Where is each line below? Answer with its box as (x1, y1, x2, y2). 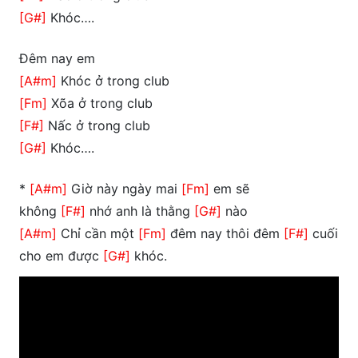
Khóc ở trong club (57, 73, 169, 89)
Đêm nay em (19, 50, 95, 67)
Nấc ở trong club (44, 117, 150, 134)
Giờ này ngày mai (67, 181, 181, 197)
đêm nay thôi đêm (166, 225, 284, 242)
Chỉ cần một (57, 225, 138, 242)
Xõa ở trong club (47, 95, 153, 112)
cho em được (19, 248, 103, 265)
